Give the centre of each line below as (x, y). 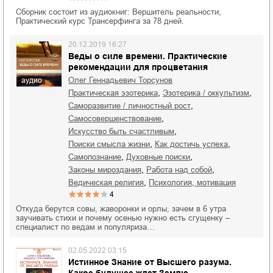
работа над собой (182, 170)
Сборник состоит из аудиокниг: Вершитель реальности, (119, 12)
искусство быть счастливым (124, 131)
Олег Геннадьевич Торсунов (123, 80)
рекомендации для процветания (138, 67)
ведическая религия (109, 183)
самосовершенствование (118, 119)
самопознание (97, 157)
